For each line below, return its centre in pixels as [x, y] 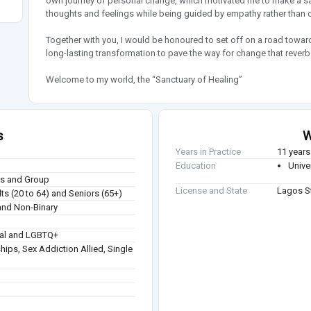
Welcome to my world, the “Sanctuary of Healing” [144, 80]
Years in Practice [208, 152]
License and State [211, 191]
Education [196, 166]
